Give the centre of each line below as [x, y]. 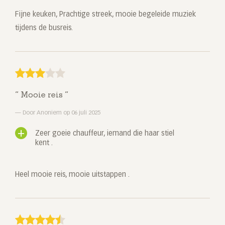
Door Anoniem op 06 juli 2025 [61, 113]
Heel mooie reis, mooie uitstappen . [72, 175]
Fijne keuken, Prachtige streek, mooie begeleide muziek [105, 15]
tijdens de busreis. [44, 28]
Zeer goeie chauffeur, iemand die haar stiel [105, 134]
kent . [44, 143]
